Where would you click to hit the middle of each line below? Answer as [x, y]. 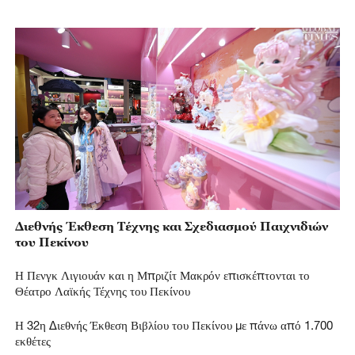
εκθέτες [32, 340]
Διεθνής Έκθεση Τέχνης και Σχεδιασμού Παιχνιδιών [171, 225]
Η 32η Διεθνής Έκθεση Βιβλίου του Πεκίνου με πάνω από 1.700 [174, 324]
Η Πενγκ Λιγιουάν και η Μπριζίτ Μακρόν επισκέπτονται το [162, 275]
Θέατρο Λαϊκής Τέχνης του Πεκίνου [102, 291]
